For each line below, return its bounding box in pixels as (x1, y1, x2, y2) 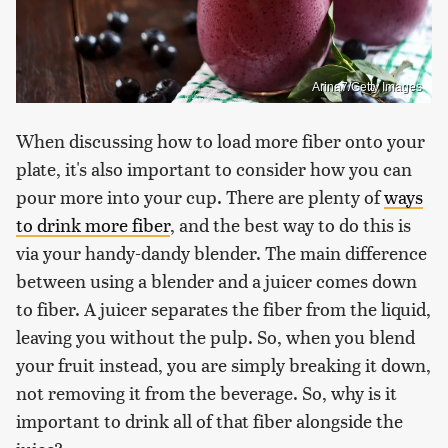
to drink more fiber (16, 212, 170, 238)
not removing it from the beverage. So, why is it (16, 380, 397, 406)
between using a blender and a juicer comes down (16, 268, 417, 294)
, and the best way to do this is (170, 212, 411, 238)
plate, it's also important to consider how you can (16, 156, 412, 182)
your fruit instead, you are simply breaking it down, (16, 352, 431, 378)
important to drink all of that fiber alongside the (16, 408, 403, 434)
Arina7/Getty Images (312, 80, 422, 95)
